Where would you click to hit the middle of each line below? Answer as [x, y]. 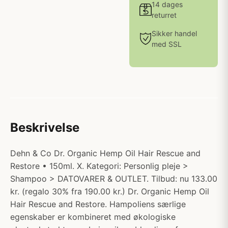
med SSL [167, 44]
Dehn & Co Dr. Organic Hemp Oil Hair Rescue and [105, 153]
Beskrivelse [45, 127]
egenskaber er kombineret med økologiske [93, 217]
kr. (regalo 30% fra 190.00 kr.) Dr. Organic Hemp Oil [110, 191]
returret [164, 15]
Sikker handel [174, 33]
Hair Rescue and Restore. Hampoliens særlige [98, 204]
